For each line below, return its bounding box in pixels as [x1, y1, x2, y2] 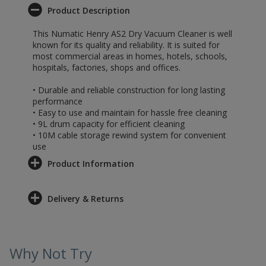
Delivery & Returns [47, 193, 123, 204]
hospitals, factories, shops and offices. [33, 62, 180, 73]
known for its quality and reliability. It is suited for [33, 39, 220, 50]
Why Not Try [9, 243, 92, 263]
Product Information [47, 158, 134, 169]
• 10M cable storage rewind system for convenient [33, 129, 226, 141]
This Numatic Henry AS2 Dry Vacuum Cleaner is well [33, 28, 232, 39]
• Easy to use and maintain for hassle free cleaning [33, 107, 227, 118]
